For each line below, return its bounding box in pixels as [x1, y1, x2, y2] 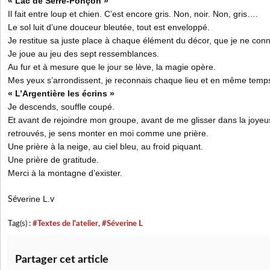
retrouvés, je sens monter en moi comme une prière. [8, 128, 209, 138]
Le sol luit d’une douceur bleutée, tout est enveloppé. [8, 22, 210, 32]
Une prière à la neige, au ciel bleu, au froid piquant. [8, 142, 203, 151]
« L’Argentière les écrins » [8, 89, 115, 98]
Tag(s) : [8, 220, 33, 227]
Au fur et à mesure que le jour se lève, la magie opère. [8, 62, 216, 72]
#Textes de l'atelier [33, 220, 98, 227]
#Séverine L [102, 220, 143, 227]
